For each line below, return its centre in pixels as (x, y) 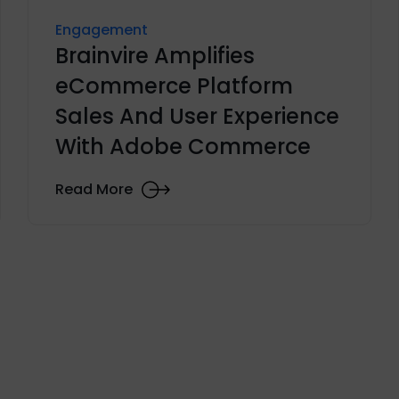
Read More (94, 190)
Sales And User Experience (197, 116)
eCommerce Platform (174, 85)
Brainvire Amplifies (155, 55)
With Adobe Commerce (183, 146)
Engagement (101, 29)
